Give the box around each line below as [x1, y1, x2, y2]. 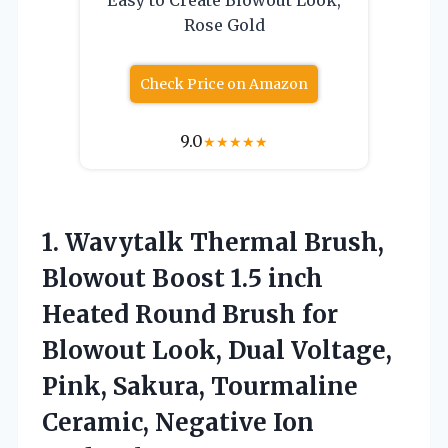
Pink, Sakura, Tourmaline [42, 370, 358, 402]
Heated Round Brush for [42, 298, 338, 330]
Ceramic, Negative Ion [42, 406, 314, 438]
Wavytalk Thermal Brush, [65, 226, 384, 258]
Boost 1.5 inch [146, 262, 323, 294]
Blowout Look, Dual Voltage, [42, 334, 392, 366]
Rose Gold [183, 14, 265, 35]
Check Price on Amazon [140, 74, 308, 93]
